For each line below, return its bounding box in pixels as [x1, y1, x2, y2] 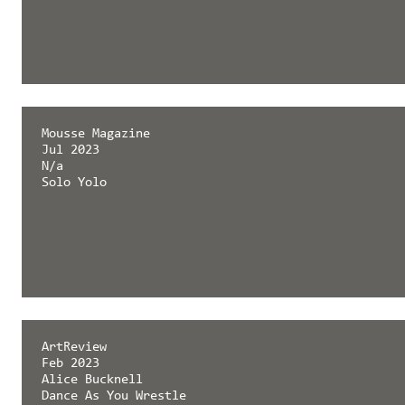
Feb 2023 [41, 357, 99, 372]
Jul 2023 [41, 143, 99, 157]
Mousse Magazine [41, 127, 150, 141]
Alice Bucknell [41, 373, 143, 388]
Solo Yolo [41, 175, 107, 190]
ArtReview [41, 341, 107, 355]
